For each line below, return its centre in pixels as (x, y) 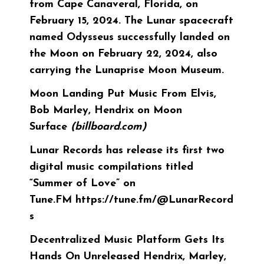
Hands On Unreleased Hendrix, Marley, (128, 256)
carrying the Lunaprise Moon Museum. (127, 70)
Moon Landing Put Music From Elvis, (123, 94)
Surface (50, 127)
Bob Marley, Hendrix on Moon (106, 110)
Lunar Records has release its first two (127, 150)
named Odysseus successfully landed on (130, 37)
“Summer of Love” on (82, 183)
